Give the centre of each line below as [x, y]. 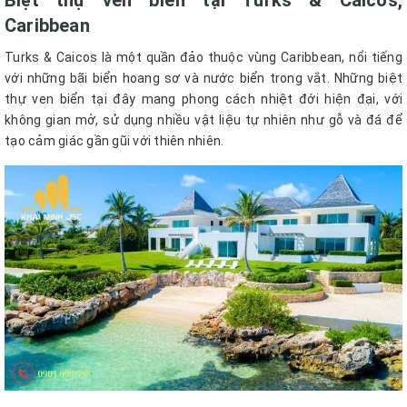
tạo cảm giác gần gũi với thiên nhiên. [116, 141]
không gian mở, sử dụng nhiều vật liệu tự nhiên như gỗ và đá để [203, 120]
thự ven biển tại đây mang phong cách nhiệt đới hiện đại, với [203, 99]
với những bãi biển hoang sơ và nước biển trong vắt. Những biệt [203, 79]
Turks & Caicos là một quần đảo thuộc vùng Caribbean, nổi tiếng [203, 58]
